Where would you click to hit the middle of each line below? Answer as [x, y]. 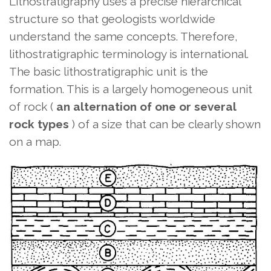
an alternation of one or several [146, 106]
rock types [39, 124]
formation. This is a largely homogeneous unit [131, 89]
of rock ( [33, 106]
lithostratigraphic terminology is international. [129, 54]
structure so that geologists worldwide [112, 18]
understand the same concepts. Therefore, [123, 36]
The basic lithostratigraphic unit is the [109, 71]
